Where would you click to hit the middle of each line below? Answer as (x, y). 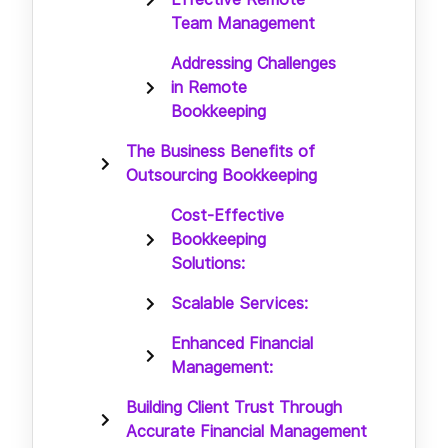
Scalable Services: (239, 303)
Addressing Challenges (253, 63)
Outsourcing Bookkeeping (221, 175)
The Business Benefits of (220, 151)
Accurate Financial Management (246, 431)
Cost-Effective (227, 215)
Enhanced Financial (242, 343)
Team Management (243, 23)
